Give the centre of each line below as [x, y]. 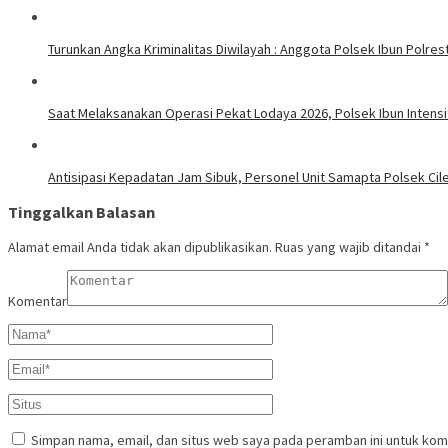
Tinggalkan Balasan [81, 212]
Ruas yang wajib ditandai [349, 247]
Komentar [37, 301]
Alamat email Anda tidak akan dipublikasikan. [140, 247]
